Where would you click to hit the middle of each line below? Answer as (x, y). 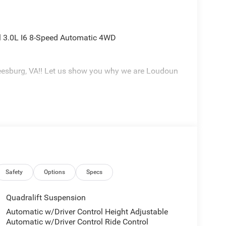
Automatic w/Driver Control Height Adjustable (87, 212)
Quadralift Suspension (46, 198)
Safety (14, 172)
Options (55, 172)
